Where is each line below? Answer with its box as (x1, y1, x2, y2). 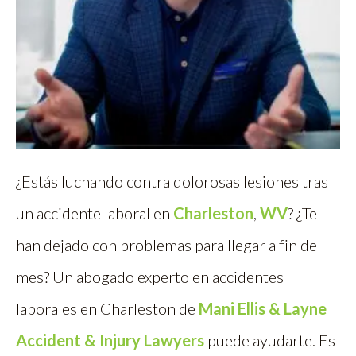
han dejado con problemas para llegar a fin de (16, 235, 317, 255)
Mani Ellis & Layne (199, 299, 327, 319)
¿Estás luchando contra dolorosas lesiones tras (16, 172, 328, 192)
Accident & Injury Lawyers (16, 331, 204, 350)
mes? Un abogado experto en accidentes (16, 267, 284, 287)
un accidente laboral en (16, 203, 173, 223)
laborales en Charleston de (16, 299, 199, 319)
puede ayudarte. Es (204, 331, 335, 350)
